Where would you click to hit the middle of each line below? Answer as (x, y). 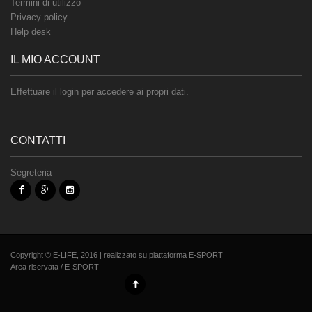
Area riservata (34, 266)
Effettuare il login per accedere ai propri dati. (100, 91)
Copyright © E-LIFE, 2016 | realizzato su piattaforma (100, 255)
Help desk (31, 31)
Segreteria (31, 172)
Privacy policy (39, 17)
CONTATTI (38, 140)
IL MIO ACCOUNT (55, 59)
